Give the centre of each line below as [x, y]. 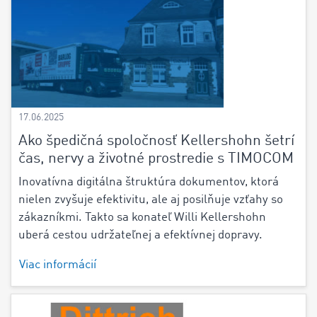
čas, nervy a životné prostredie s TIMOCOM [156, 159]
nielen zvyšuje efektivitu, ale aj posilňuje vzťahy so [151, 200]
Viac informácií [58, 265]
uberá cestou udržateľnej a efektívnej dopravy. [140, 235]
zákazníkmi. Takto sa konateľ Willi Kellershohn [142, 218]
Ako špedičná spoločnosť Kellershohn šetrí [156, 141]
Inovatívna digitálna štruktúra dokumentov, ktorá [149, 182]
